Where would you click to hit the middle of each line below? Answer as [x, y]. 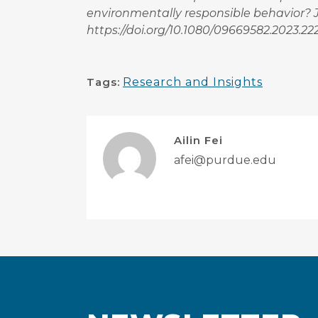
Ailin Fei [198, 140]
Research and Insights [193, 82]
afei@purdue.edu [225, 160]
